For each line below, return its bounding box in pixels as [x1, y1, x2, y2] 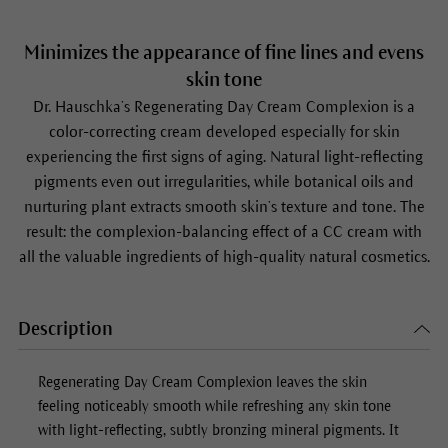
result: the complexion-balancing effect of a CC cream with [26, 223, 422, 241]
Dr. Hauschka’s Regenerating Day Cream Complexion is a [33, 98, 415, 116]
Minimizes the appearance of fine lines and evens [24, 42, 424, 64]
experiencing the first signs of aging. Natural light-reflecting [25, 148, 423, 166]
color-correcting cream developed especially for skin [48, 123, 400, 141]
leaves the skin [271, 374, 367, 391]
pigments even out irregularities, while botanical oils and [34, 173, 414, 191]
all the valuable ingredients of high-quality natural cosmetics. [18, 248, 430, 266]
